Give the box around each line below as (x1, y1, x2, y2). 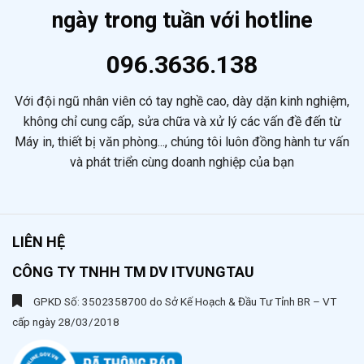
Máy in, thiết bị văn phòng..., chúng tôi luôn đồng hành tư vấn (15, 134, 349, 150)
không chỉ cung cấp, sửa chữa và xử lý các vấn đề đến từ (23, 114, 341, 130)
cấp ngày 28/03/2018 (12, 315, 119, 329)
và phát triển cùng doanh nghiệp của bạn (70, 154, 294, 171)
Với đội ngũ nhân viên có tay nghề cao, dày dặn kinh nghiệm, (15, 93, 349, 110)
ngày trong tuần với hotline (51, 7, 313, 34)
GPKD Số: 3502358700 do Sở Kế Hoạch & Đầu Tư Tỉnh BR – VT (33, 295, 336, 309)
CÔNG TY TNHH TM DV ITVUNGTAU (12, 263, 254, 281)
